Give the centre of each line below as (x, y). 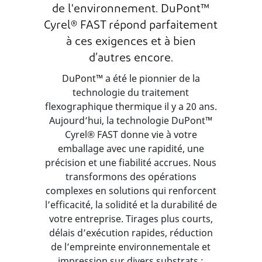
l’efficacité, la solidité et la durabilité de (131, 205)
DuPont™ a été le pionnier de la (131, 78)
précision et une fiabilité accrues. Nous (131, 163)
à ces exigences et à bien (131, 42)
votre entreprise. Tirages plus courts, (131, 219)
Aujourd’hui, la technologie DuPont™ (131, 120)
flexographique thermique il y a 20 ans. (131, 106)
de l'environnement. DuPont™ (131, 9)
